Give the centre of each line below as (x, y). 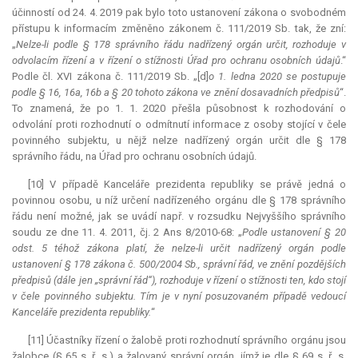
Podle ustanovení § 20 (294, 233)
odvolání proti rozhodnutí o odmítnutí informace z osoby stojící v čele (179, 125)
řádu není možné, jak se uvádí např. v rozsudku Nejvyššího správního (179, 217)
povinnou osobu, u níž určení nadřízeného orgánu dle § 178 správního (179, 201)
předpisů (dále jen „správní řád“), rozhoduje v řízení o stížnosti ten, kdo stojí (179, 280)
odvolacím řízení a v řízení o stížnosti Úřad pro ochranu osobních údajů (176, 61)
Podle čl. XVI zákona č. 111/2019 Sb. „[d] (111, 77)
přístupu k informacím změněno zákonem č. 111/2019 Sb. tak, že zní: (179, 29)
